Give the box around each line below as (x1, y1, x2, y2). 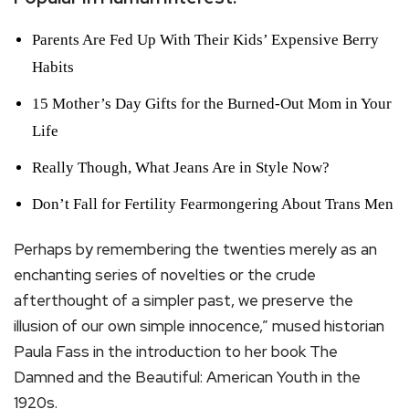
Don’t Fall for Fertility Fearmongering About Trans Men (32, 194, 393, 213)
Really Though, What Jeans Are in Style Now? (32, 158, 330, 176)
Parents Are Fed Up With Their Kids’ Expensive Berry (32, 30, 379, 48)
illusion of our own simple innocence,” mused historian (14, 315, 384, 336)
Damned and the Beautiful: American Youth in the (14, 366, 361, 387)
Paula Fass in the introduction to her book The (14, 341, 338, 362)
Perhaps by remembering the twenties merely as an (14, 238, 377, 259)
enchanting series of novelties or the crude (14, 264, 316, 285)
